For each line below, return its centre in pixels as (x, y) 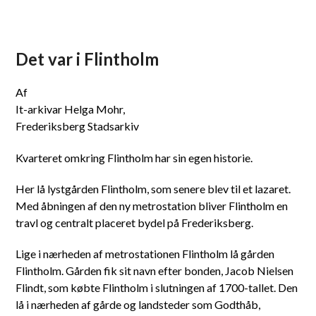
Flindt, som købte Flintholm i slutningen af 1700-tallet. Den (157, 287)
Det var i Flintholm (87, 59)
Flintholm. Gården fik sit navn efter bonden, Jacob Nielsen (155, 271)
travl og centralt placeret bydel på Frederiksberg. (135, 223)
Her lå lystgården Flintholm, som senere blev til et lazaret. (153, 189)
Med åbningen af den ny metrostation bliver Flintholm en (152, 206)
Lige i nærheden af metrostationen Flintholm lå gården (145, 254)
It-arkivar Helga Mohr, (71, 109)
